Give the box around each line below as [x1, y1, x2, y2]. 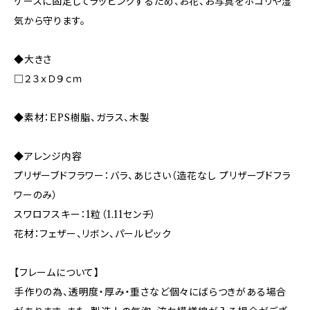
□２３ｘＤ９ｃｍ [14, 73, 84, 85]
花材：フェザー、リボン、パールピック [14, 228, 172, 240]
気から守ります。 [14, 15, 86, 27]
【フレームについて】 [14, 266, 100, 279]
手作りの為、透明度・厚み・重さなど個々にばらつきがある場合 [14, 286, 287, 298]
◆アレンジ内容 [14, 150, 82, 163]
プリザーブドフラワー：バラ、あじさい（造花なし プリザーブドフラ [14, 170, 291, 182]
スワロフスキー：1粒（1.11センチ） [14, 208, 157, 221]
